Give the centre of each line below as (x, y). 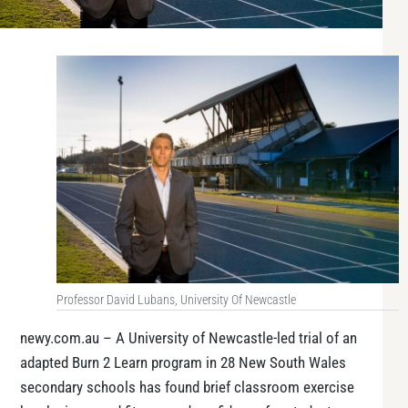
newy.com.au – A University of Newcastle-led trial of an (189, 338)
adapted (46, 362)
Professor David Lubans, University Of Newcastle (176, 301)
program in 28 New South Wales (247, 362)
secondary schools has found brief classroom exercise (187, 387)
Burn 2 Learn (110, 362)
